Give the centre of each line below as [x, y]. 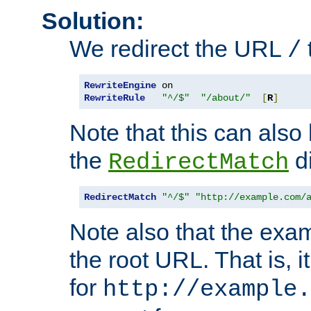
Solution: [93, 20]
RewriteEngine [120, 85]
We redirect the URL [178, 48]
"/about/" [226, 98]
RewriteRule [115, 98]
